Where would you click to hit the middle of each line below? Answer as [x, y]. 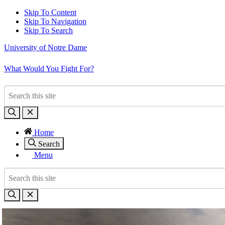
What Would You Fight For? [49, 69]
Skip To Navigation [55, 21]
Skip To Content [50, 12]
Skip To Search [48, 30]
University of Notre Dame [45, 47]
